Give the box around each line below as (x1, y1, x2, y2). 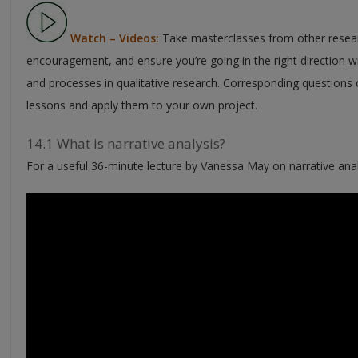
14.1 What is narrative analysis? (26, 133, 225, 153)
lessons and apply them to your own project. (26, 97, 257, 113)
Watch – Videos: (70, 30, 159, 46)
